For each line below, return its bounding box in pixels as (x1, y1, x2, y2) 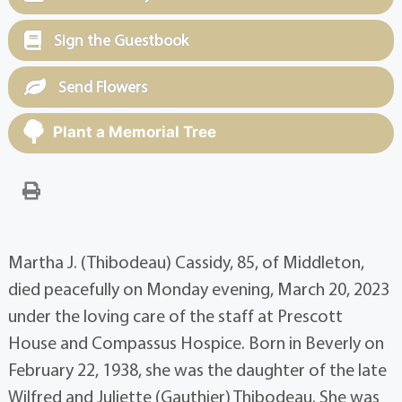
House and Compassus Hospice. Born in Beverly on (7, 331, 384, 354)
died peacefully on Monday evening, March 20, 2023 (7, 277, 389, 301)
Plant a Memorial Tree (52, 123, 216, 142)
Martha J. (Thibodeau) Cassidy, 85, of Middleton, (7, 250, 364, 274)
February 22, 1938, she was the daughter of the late (7, 358, 387, 381)
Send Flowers (54, 76, 147, 98)
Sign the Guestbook (49, 30, 188, 51)
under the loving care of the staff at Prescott (7, 304, 343, 328)
